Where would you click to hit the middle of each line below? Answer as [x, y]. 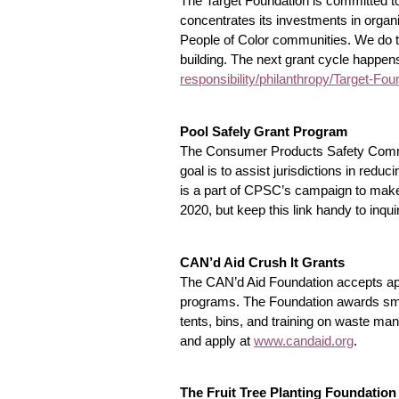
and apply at [215, 341]
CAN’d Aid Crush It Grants [262, 262]
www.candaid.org [304, 341]
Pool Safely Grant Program [264, 131]
